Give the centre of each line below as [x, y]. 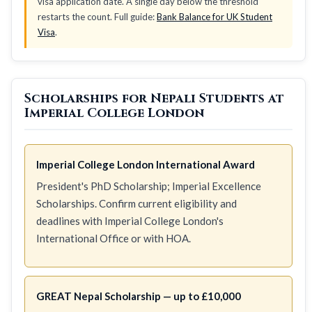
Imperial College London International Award [146, 164]
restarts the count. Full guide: [97, 16]
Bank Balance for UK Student [214, 16]
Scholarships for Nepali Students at [154, 98]
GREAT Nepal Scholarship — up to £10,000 [139, 296]
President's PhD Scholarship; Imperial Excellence [149, 186]
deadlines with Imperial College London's [130, 220]
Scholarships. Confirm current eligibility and [136, 203]
